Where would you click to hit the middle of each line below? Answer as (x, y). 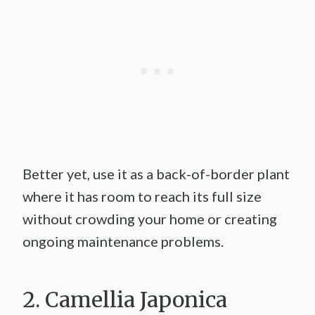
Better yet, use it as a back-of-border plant (156, 174)
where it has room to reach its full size (142, 197)
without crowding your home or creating (150, 219)
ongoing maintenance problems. (123, 242)
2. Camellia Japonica (125, 300)
